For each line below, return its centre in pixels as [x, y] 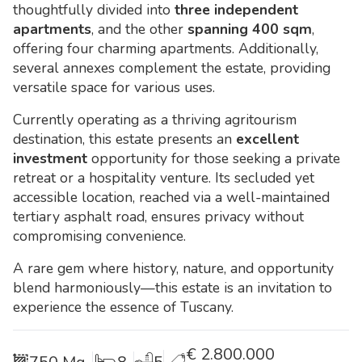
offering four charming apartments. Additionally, [166, 48]
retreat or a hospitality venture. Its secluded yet [164, 178]
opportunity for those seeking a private [214, 158]
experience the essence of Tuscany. [123, 307]
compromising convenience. [99, 236]
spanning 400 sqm [250, 29]
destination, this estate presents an [124, 139]
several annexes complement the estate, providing [172, 68]
